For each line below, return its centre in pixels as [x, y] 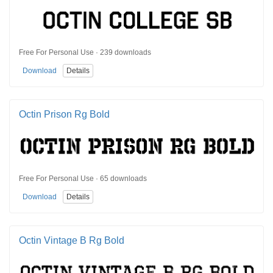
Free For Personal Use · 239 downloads [85, 52]
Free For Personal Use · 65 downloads [83, 178]
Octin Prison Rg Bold [64, 114]
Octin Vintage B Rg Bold [72, 240]
